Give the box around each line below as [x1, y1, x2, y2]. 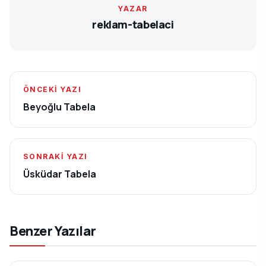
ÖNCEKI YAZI [23, 85, 82, 94]
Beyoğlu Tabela [23, 100, 96, 114]
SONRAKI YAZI [23, 152, 88, 161]
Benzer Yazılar [9, 222, 96, 240]
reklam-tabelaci [92, 17, 174, 33]
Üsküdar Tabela [23, 167, 96, 181]
